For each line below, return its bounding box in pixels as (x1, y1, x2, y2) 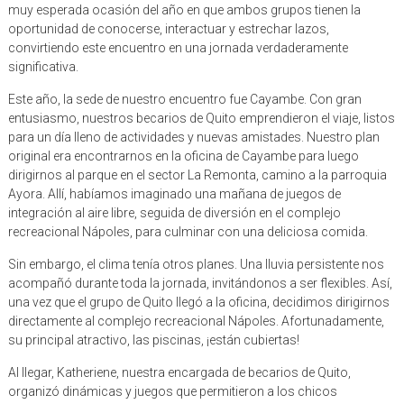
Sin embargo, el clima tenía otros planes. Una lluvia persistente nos (7, 257, 384, 272)
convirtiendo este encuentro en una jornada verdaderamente (7, 41, 348, 56)
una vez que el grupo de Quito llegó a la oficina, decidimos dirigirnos (7, 295, 390, 310)
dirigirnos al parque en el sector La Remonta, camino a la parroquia (7, 168, 387, 183)
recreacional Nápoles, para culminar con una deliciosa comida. (7, 225, 368, 240)
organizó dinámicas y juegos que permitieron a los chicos (7, 384, 337, 399)
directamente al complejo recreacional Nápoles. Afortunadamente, (7, 314, 384, 329)
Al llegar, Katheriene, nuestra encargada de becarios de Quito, (7, 365, 351, 381)
